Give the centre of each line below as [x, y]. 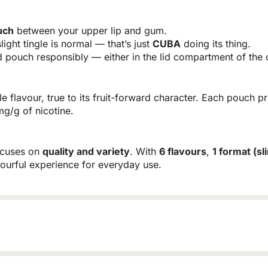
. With [144, 152]
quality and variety [86, 152]
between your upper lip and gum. [90, 31]
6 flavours [183, 152]
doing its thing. [216, 44]
